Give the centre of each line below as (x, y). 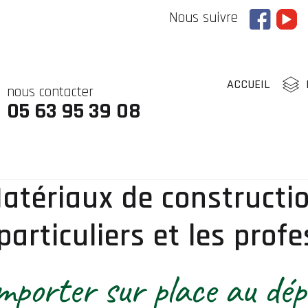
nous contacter (50, 92)
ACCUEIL (248, 84)
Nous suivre (204, 18)
